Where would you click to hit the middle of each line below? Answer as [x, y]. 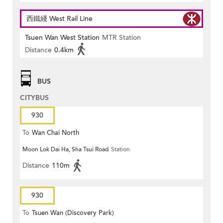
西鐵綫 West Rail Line [59, 19]
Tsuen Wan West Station [62, 38]
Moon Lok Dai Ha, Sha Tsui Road [65, 150]
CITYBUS [34, 98]
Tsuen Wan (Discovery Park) [73, 213]
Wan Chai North [56, 133]
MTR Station [121, 38]
